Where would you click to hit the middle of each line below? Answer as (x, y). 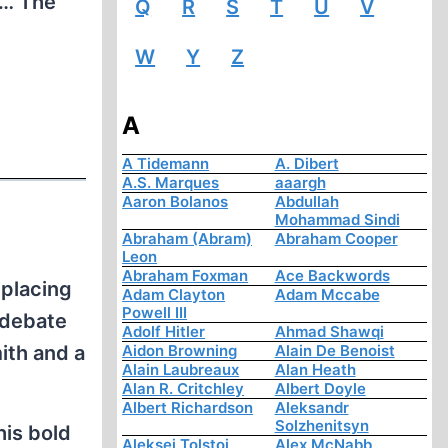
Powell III (155, 313)
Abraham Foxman (185, 276)
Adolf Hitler (164, 332)
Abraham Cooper (336, 239)
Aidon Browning (180, 351)
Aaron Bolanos (175, 202)
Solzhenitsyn (321, 426)
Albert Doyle (320, 389)
